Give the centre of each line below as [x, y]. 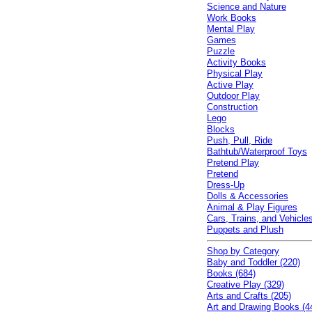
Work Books [232, 18]
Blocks [221, 129]
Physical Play [235, 73]
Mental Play [231, 29]
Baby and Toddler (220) [254, 262]
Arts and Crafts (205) [249, 296]
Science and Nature [247, 7]
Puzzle [221, 51]
